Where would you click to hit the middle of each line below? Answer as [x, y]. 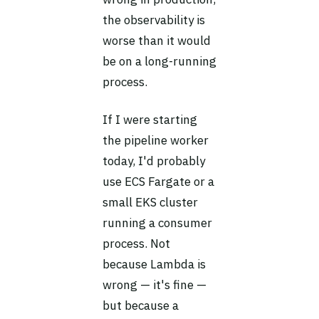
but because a [141, 305]
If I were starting [150, 120]
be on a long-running [159, 61]
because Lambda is [154, 264]
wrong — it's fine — [155, 285]
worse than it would [157, 41]
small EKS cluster [150, 202]
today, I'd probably [154, 161]
